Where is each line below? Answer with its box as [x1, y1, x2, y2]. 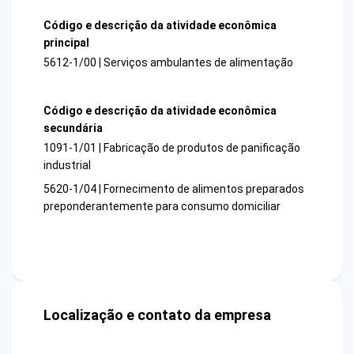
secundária [43, 122, 103, 135]
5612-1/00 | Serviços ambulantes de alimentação [43, 55, 293, 69]
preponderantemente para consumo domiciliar [43, 200, 281, 213]
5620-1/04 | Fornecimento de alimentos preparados [43, 183, 304, 196]
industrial [43, 159, 91, 172]
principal [43, 36, 89, 49]
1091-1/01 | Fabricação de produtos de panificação [43, 141, 300, 155]
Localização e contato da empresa [43, 307, 271, 324]
